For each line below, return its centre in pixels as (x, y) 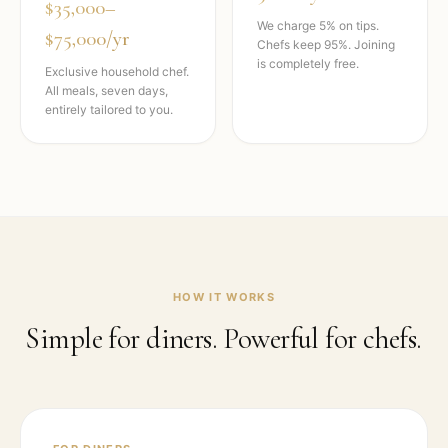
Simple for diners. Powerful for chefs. (224, 338)
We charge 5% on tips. (318, 25)
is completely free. (308, 63)
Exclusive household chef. (117, 71)
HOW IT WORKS (224, 297)
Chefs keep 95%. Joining (326, 44)
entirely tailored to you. (109, 109)
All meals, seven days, (106, 90)
